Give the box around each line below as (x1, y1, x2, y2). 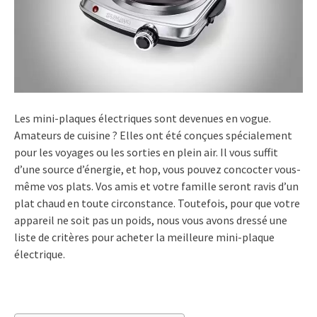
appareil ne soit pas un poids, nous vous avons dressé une (14, 212, 287, 227)
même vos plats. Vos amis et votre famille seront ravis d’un (14, 178, 299, 193)
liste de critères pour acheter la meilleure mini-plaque (14, 229, 275, 244)
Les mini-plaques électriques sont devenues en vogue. (14, 110, 271, 125)
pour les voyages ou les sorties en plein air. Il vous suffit (14, 144, 278, 159)
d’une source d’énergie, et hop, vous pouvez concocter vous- (14, 161, 301, 176)
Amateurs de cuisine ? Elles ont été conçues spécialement (14, 127, 292, 142)
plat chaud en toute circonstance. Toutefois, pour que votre (14, 195, 300, 210)
